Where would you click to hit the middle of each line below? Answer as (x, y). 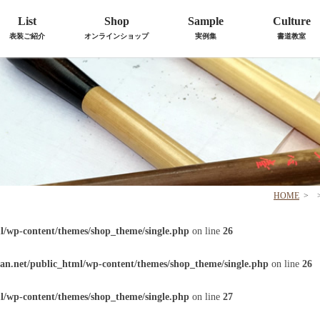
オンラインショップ (116, 36)
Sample (206, 21)
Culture (291, 21)
